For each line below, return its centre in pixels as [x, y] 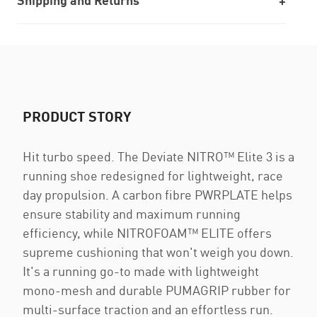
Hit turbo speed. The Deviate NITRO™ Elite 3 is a [158, 157]
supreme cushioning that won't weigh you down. [158, 252]
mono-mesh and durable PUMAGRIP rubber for [157, 290]
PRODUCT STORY [77, 116]
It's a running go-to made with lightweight [141, 271]
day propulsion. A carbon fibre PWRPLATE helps [157, 195]
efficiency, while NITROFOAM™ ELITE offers [147, 233]
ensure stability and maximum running [132, 214]
